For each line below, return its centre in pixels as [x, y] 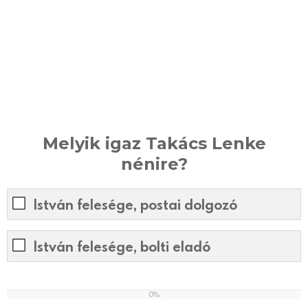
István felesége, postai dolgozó [135, 205]
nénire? [154, 164]
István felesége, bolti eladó [122, 246]
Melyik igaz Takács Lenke [154, 143]
